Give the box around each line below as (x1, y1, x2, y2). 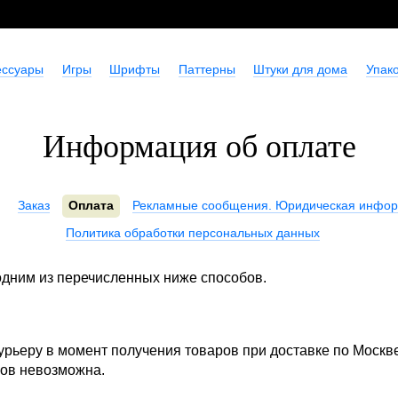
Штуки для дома (253, 62, 348, 76)
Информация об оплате (42, 129, 356, 164)
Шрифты (109, 62, 161, 76)
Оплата (68, 198, 114, 213)
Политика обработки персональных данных (66, 226, 320, 241)
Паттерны (178, 62, 235, 76)
